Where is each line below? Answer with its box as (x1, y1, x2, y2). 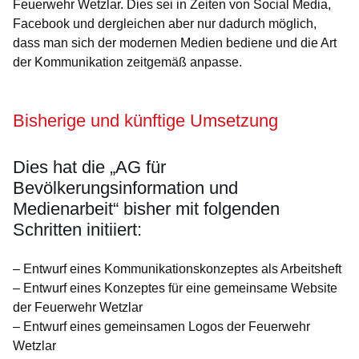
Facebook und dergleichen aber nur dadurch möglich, (13, 17, 317, 30)
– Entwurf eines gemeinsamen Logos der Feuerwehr (13, 320, 310, 333)
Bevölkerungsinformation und (13, 178, 238, 198)
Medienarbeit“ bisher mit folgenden (13, 199, 280, 219)
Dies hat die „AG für (13, 157, 166, 177)
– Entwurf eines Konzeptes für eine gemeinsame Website (13, 281, 337, 295)
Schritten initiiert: (13, 220, 142, 240)
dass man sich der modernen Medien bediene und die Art (13, 36, 337, 50)
